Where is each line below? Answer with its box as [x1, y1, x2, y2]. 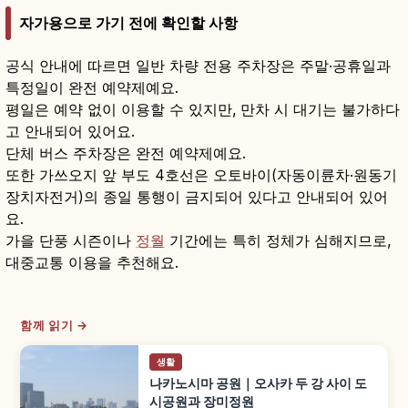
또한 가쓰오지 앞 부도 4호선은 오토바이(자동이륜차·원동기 [5, 166, 397, 185]
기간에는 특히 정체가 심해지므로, [165, 231, 391, 250]
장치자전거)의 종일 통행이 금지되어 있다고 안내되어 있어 [5, 188, 388, 207]
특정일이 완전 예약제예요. [5, 78, 178, 97]
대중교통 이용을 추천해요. [5, 253, 178, 272]
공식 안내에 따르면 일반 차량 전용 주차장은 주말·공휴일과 [5, 56, 391, 76]
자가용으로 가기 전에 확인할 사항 [19, 14, 238, 33]
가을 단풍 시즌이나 [5, 231, 136, 250]
